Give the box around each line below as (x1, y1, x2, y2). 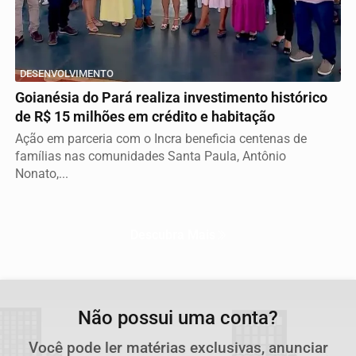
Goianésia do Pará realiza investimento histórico (15, 89, 327, 106)
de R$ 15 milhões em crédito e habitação (15, 108, 275, 125)
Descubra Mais (130, 226, 215, 242)
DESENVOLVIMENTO (20, 67, 114, 79)
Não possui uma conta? (78, 306, 278, 329)
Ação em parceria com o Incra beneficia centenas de (15, 130, 307, 146)
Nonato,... (15, 165, 68, 181)
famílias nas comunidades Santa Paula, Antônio (15, 148, 286, 164)
